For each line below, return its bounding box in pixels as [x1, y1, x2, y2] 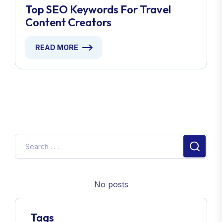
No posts [94, 191, 128, 201]
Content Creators [25, 27, 111, 41]
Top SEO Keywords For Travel [25, 14, 171, 28]
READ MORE [35, 55, 78, 63]
